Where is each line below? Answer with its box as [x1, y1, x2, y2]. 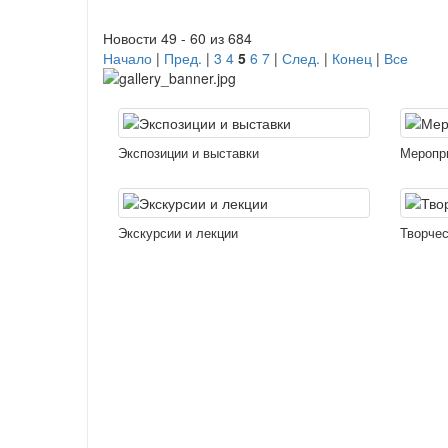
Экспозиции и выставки [118, 142, 259, 162]
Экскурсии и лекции [118, 222, 238, 242]
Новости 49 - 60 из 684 [103, 27, 252, 48]
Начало [103, 47, 152, 68]
